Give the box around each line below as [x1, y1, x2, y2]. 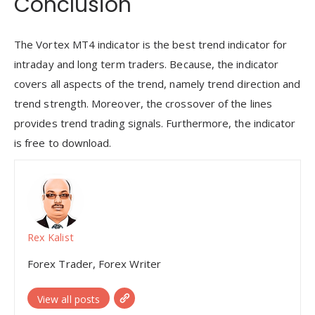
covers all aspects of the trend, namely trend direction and [14, 76, 301, 91]
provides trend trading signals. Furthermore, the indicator [14, 115, 296, 130]
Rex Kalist [27, 230, 74, 244]
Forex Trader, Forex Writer [27, 256, 161, 271]
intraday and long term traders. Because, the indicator [14, 56, 279, 71]
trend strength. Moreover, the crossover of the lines [14, 96, 272, 110]
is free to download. [14, 135, 112, 150]
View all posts [37, 292, 101, 306]
